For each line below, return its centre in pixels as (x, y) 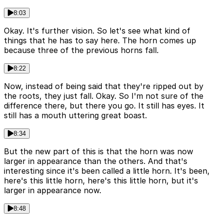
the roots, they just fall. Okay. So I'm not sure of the (104, 96)
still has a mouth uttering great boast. (75, 115)
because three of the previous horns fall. (81, 50)
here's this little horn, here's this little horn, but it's (101, 180)
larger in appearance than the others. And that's (96, 161)
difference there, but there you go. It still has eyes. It (104, 105)
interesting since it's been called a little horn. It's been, (107, 171)
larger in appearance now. (53, 190)
